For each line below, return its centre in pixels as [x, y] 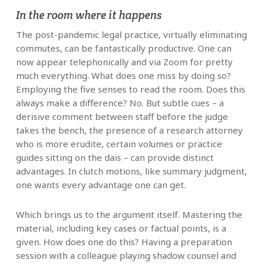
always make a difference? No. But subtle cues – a [120, 103]
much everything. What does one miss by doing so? [123, 76]
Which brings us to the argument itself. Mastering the [129, 215]
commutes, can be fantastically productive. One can [123, 48]
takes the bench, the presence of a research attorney [129, 130]
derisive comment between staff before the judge [122, 117]
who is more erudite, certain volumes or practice [119, 144]
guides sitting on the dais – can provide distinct [115, 158]
